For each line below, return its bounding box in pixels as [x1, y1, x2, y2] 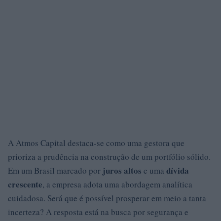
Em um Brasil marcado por [8, 164, 103, 176]
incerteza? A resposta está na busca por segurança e [8, 206, 188, 218]
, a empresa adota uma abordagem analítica [42, 178, 192, 190]
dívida [166, 164, 189, 177]
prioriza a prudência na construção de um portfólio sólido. [8, 150, 211, 162]
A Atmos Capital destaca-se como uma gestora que [8, 137, 184, 148]
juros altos [103, 164, 142, 177]
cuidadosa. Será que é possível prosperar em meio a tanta [8, 192, 206, 204]
